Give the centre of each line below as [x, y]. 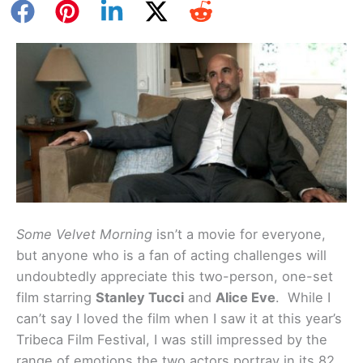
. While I [303, 298]
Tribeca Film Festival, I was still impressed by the [172, 340]
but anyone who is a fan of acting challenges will [171, 256]
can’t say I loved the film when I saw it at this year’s [179, 319]
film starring [56, 298]
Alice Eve [246, 298]
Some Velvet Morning [84, 235]
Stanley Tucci [140, 298]
